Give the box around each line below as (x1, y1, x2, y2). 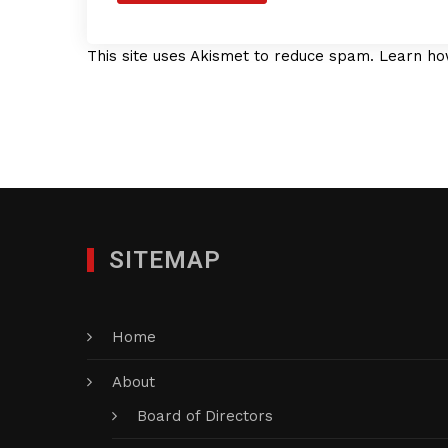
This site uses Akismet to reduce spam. (87, 47, 379, 65)
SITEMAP (109, 246, 221, 274)
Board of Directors (137, 407, 273, 425)
